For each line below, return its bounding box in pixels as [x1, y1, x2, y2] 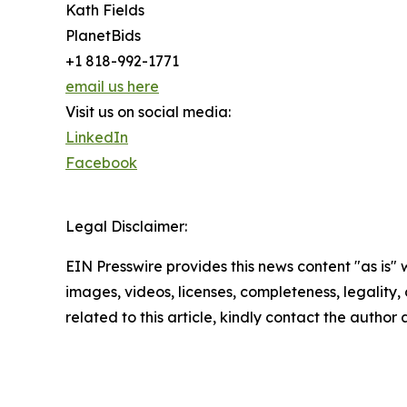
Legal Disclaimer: [65, 217, 187, 236]
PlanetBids [65, 26, 141, 45]
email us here [65, 77, 159, 96]
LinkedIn [65, 128, 128, 147]
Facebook [65, 154, 137, 173]
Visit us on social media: [65, 103, 231, 122]
